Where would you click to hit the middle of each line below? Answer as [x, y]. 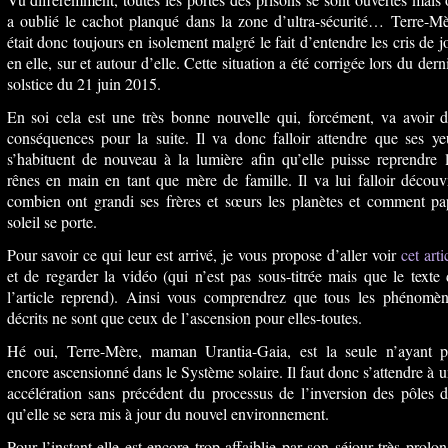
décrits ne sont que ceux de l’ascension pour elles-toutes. [184, 317]
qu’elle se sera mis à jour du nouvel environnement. [167, 413]
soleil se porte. [51, 221]
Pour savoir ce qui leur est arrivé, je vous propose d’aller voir [203, 254]
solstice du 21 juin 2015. [83, 83]
